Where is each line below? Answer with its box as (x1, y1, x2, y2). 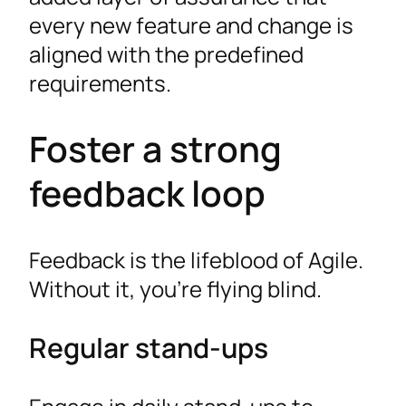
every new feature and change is (29, 9, 353, 40)
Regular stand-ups (29, 329, 268, 367)
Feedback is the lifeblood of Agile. (29, 244, 363, 275)
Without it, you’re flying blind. (29, 273, 322, 304)
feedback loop (29, 169, 266, 218)
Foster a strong (29, 124, 282, 174)
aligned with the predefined (29, 38, 304, 69)
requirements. (29, 67, 171, 98)
